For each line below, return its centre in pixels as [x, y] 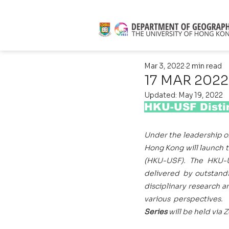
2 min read [204, 66]
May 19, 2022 [201, 95]
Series [156, 212]
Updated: [161, 95]
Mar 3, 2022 [164, 66]
